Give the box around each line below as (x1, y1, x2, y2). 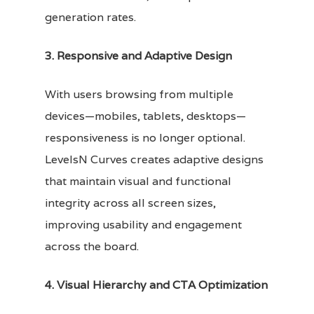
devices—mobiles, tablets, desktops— (45, 108, 246, 123)
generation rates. (45, 9, 136, 25)
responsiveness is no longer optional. (45, 130, 245, 145)
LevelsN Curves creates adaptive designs (45, 151, 264, 167)
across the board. (45, 238, 139, 254)
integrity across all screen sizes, (45, 195, 216, 210)
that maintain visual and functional (45, 173, 231, 189)
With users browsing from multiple (45, 86, 233, 102)
